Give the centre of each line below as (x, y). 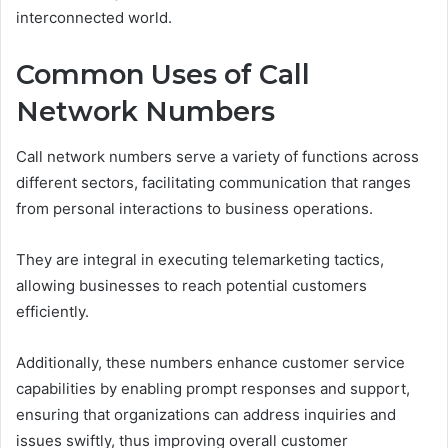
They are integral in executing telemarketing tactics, (200, 259)
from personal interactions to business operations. (194, 208)
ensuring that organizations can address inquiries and (206, 414)
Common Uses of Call (163, 75)
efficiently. (52, 311)
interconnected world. (94, 18)
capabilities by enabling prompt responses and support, (213, 388)
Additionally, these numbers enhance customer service (210, 362)
